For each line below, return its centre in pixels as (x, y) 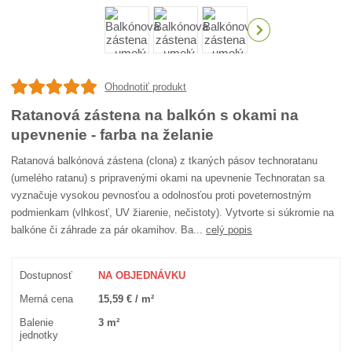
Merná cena (47, 299)
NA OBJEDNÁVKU (142, 276)
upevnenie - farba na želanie (113, 135)
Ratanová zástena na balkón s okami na (155, 115)
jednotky (39, 335)
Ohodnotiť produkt (146, 86)
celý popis (229, 229)
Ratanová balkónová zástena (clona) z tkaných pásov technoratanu (165, 160)
